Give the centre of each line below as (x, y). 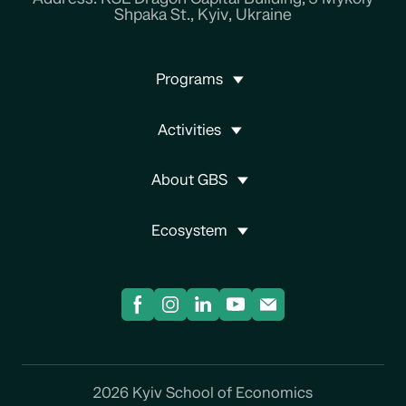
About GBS (190, 181)
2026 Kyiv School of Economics (203, 393)
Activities (190, 130)
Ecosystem (190, 231)
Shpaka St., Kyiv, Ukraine (203, 14)
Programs (190, 80)
